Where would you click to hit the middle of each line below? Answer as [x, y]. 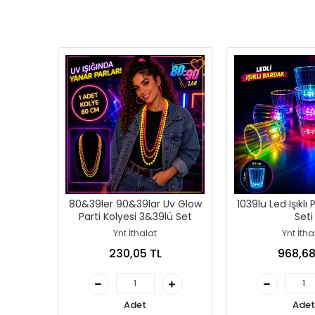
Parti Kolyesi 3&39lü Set [135, 217]
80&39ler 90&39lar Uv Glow [135, 204]
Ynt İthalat [135, 233]
